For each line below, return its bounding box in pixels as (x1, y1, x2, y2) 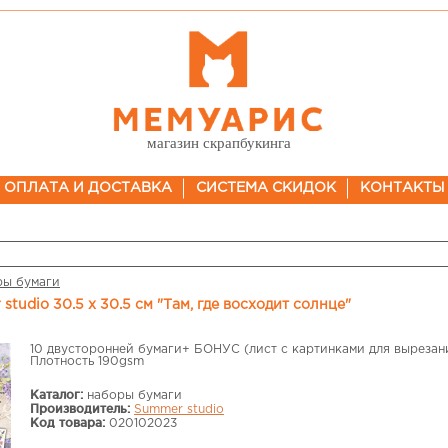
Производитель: (30, 402, 130, 415)
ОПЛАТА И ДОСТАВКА (3, 182, 172, 194)
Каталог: (30, 388, 83, 401)
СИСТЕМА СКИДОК (195, 182, 336, 194)
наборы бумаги (87, 390, 182, 401)
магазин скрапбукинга (146, 135, 291, 151)
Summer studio (134, 404, 224, 415)
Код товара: (30, 416, 105, 429)
